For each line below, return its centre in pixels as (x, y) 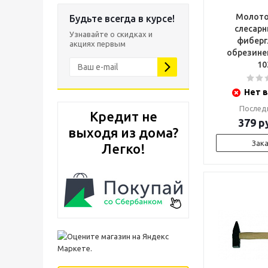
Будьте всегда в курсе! (122, 19)
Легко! (123, 149)
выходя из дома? (123, 133)
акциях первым (98, 44)
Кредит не (123, 116)
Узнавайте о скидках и (111, 34)
